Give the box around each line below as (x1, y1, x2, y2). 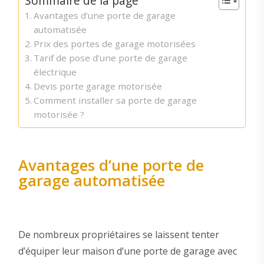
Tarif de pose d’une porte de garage (33, 52, 187, 64)
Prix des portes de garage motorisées (33, 38, 196, 50)
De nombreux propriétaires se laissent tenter (18, 227, 219, 241)
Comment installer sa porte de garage (33, 94, 197, 107)
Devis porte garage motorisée (33, 80, 162, 93)
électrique (33, 66, 77, 78)
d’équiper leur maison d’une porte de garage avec (18, 244, 237, 258)
